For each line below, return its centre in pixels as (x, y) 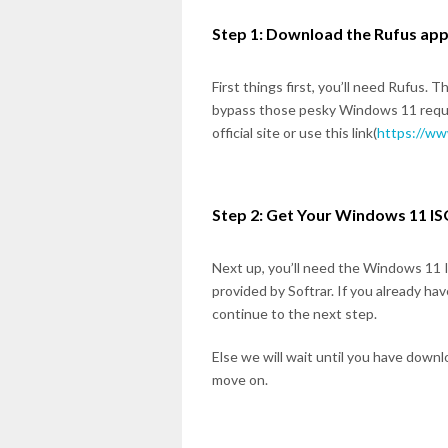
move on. (240, 379)
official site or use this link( (294, 132)
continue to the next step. (294, 313)
